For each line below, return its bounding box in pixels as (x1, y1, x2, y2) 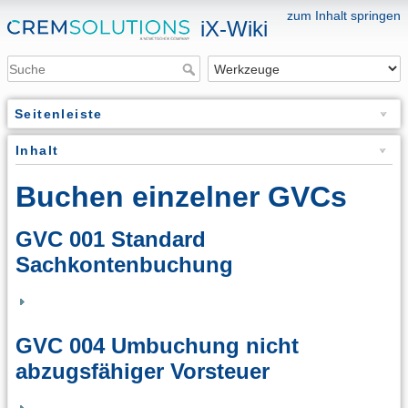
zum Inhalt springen (287, 8, 401, 23)
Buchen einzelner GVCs (15, 180, 347, 214)
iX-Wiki (200, 16, 268, 41)
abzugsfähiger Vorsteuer (15, 358, 270, 383)
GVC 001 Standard (15, 227, 206, 252)
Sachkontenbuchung (15, 252, 233, 278)
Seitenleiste (15, 107, 103, 122)
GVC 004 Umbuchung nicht (15, 332, 299, 358)
